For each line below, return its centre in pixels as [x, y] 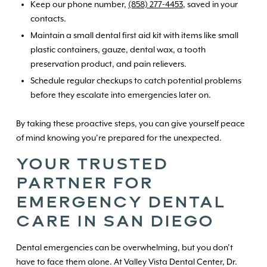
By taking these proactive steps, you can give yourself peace [130, 124]
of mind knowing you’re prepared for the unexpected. [119, 138]
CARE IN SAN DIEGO [115, 221]
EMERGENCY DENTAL [120, 202]
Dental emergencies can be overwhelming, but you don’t [124, 248]
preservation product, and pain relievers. [108, 64]
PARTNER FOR [84, 183]
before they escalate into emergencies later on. [120, 95]
